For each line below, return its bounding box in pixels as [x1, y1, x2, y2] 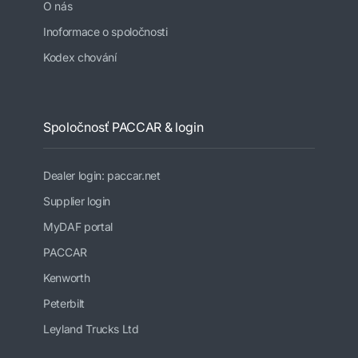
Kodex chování [43, 50, 117, 65]
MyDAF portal [43, 220, 113, 234]
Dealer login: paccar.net [43, 169, 161, 183]
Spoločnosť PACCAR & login [43, 119, 204, 136]
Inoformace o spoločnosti [43, 25, 168, 39]
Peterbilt [43, 296, 85, 311]
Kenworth [43, 271, 90, 285]
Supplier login [43, 194, 111, 209]
